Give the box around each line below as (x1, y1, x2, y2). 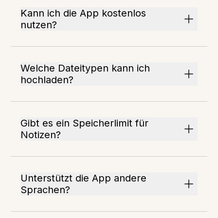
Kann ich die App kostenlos (20, 7, 146, 19)
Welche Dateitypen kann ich (20, 62, 150, 74)
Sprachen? (20, 184, 71, 196)
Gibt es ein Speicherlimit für (20, 117, 149, 129)
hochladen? (20, 74, 74, 86)
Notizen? (20, 129, 61, 141)
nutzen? (20, 19, 57, 31)
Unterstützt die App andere (20, 172, 147, 184)
